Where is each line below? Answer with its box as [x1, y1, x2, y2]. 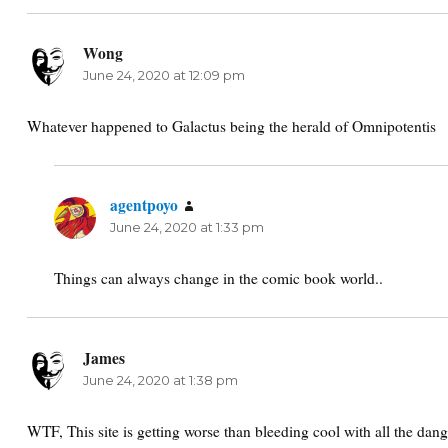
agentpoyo [110, 194, 179, 217]
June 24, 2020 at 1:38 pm [82, 371, 238, 388]
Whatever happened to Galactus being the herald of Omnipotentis [27, 115, 437, 136]
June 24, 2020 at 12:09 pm [82, 66, 245, 83]
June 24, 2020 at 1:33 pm [110, 219, 265, 236]
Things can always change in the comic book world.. [54, 268, 384, 289]
